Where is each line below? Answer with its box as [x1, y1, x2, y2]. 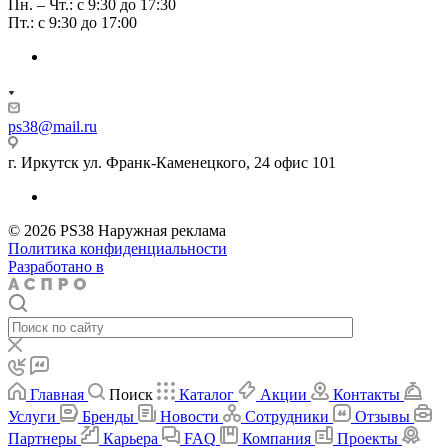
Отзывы [355, 407, 410, 425]
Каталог [179, 385, 234, 403]
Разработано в [8, 257, 104, 275]
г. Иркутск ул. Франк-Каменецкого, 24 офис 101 [8, 153, 336, 171]
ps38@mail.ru [8, 117, 97, 135]
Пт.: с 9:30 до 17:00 [8, 13, 137, 31]
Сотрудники [245, 407, 329, 425]
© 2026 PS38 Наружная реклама [8, 221, 226, 239]
